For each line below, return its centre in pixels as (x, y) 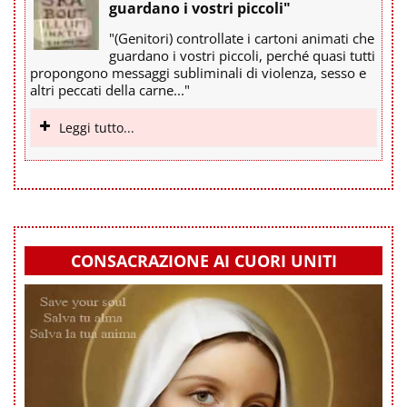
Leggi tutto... (96, 127)
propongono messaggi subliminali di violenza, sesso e (198, 72)
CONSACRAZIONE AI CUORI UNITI (203, 260)
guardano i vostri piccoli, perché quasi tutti (242, 55)
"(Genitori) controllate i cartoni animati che (242, 38)
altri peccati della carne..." (110, 89)
